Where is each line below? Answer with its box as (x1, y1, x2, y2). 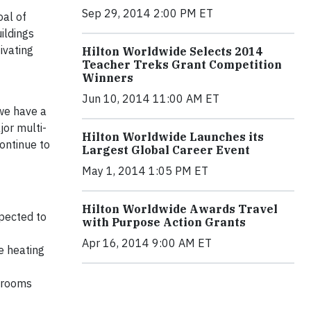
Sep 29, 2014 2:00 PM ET (82, 6, 213, 20)
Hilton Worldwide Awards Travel (82, 202, 278, 216)
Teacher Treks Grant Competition (82, 58, 282, 72)
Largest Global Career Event (82, 143, 250, 157)
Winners (82, 71, 133, 85)
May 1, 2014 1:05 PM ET (82, 164, 208, 178)
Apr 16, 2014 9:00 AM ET (82, 236, 212, 250)
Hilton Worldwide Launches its (82, 130, 264, 144)
